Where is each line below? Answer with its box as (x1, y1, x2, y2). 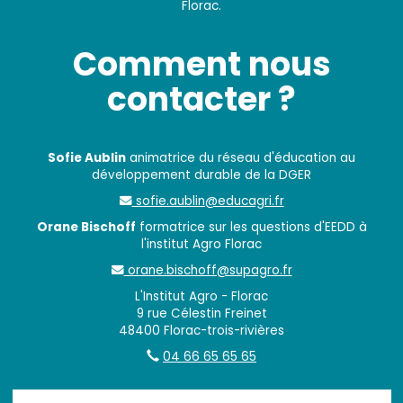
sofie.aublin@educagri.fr (131, 193, 284, 210)
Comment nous (72, 41, 331, 88)
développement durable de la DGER (92, 166, 311, 184)
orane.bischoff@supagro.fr (123, 262, 292, 280)
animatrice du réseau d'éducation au (126, 149, 355, 167)
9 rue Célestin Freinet (136, 305, 267, 323)
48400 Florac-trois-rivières (119, 322, 284, 340)
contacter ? (107, 76, 296, 123)
